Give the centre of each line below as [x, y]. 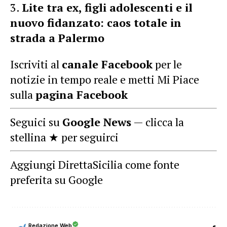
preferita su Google [56, 180]
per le [167, 64]
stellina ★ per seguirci [64, 137]
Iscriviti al [36, 64]
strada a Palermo [57, 38]
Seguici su [36, 122]
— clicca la [158, 122]
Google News [97, 122]
